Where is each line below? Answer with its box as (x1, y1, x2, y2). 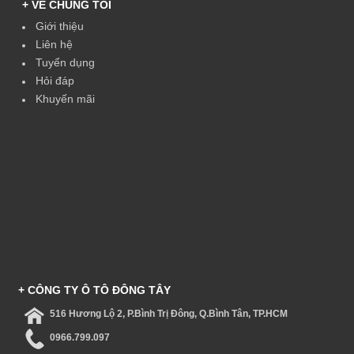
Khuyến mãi (35, 92, 95, 106)
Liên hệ (35, 38, 73, 51)
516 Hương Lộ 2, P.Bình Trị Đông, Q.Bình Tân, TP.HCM (49, 308, 288, 320)
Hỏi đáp (35, 74, 74, 88)
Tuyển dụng (35, 56, 95, 70)
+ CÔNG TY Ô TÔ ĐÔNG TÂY (17, 284, 171, 297)
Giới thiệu (35, 20, 84, 33)
